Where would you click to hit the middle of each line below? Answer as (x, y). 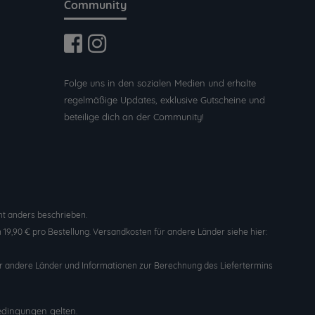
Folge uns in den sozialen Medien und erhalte (160, 83)
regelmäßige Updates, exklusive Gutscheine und (165, 100)
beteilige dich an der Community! (134, 117)
